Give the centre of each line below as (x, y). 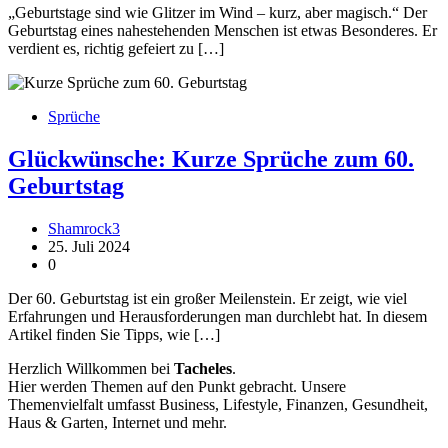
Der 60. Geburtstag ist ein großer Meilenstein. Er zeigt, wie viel (207, 298)
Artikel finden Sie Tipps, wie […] (114, 334)
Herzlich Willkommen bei (91, 368)
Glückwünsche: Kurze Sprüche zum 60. (211, 158)
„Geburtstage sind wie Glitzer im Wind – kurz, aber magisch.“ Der (217, 12)
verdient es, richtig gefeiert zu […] (116, 48)
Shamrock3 (84, 228)
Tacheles (203, 368)
